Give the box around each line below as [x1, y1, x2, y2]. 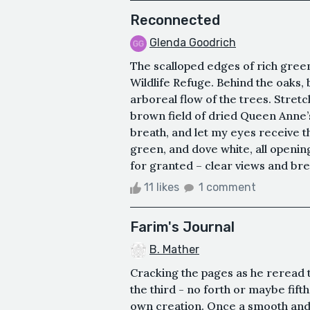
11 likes [141, 181, 182, 194]
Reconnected [130, 12, 220, 29]
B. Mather [149, 243, 199, 257]
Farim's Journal [130, 219, 235, 236]
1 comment [199, 181, 256, 194]
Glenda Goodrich [149, 36, 236, 50]
